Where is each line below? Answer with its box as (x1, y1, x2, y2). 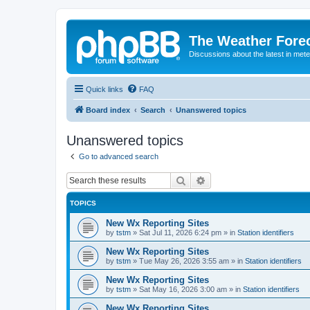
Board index (86, 105, 130, 114)
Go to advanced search (79, 152, 158, 161)
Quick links (86, 84, 123, 93)
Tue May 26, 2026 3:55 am (139, 257, 229, 265)
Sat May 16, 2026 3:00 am (139, 285, 227, 293)
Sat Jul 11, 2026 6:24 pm (139, 228, 221, 237)
